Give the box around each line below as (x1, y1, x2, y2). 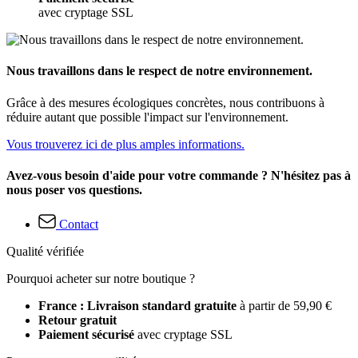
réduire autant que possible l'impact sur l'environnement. (6, 109, 288, 124)
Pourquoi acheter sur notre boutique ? (6, 272, 195, 286)
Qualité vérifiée (6, 245, 84, 259)
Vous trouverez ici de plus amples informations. (6, 137, 245, 151)
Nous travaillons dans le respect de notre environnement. (6, 64, 312, 78)
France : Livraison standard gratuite (38, 299, 240, 313)
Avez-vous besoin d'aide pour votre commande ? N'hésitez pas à (6, 168, 351, 182)
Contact (59, 217, 98, 232)
